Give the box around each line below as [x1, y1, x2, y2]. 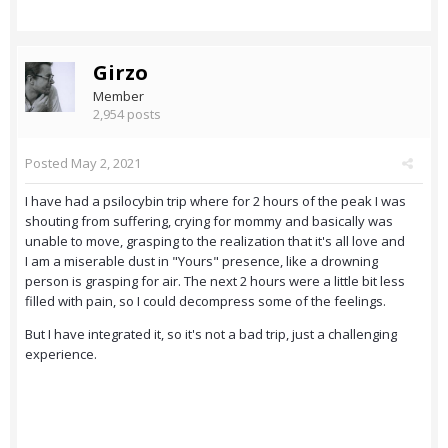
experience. [25, 345, 97, 364]
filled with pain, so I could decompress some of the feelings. [25, 292, 386, 311]
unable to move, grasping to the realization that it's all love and [25, 232, 405, 251]
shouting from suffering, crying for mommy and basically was [25, 212, 393, 231]
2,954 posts [93, 105, 161, 124]
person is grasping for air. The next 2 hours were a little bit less [25, 272, 405, 291]
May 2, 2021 [71, 154, 141, 173]
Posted [25, 154, 71, 173]
